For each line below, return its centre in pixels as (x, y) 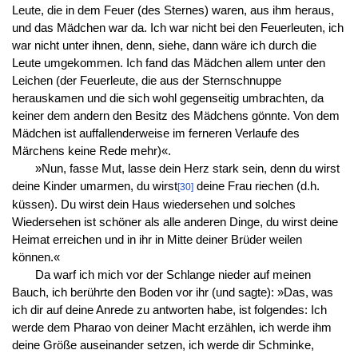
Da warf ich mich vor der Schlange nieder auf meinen (173, 275)
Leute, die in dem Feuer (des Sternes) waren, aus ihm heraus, (173, 11)
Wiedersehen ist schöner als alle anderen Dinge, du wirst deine (175, 223)
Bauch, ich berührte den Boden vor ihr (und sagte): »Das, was (172, 293)
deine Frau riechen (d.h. (256, 187)
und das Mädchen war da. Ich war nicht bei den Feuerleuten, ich (177, 28)
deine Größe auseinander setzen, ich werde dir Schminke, (163, 346)
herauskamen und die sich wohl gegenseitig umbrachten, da (167, 99)
